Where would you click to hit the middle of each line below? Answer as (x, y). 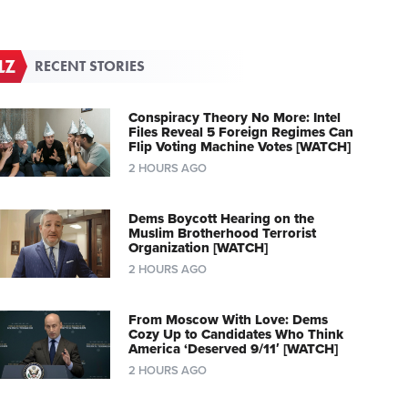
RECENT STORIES (90, 66)
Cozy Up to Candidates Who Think (235, 334)
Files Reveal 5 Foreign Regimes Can (240, 132)
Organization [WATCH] (198, 247)
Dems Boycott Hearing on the (221, 218)
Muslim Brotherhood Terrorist (222, 233)
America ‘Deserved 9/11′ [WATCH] (233, 348)
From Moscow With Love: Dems (228, 319)
